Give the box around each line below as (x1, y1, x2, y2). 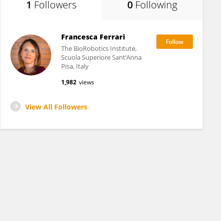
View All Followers (25, 102, 87, 111)
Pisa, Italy (61, 62, 89, 71)
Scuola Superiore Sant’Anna (61, 53, 142, 62)
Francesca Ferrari (61, 32, 125, 41)
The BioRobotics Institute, (61, 44, 137, 53)
